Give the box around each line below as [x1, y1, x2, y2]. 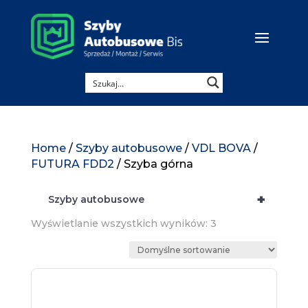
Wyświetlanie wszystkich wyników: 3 [30, 217, 217, 230]
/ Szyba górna [113, 157, 193, 171]
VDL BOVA [191, 142, 251, 155]
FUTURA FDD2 [30, 157, 114, 171]
